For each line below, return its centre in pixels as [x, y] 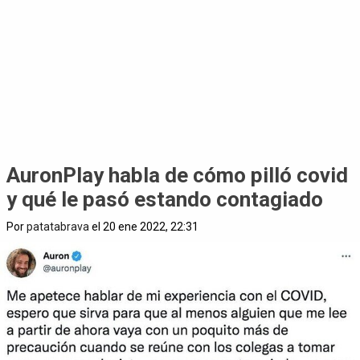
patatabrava [58, 227]
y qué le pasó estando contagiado [165, 200]
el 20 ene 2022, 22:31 [144, 227]
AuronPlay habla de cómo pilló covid [177, 176]
